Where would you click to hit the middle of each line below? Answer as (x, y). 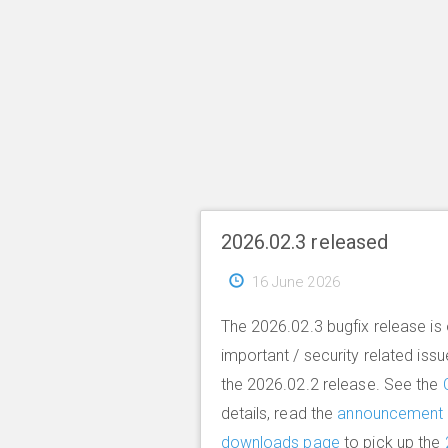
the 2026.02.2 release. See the (331, 384)
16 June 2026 (295, 281)
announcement (390, 413)
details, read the (279, 413)
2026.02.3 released (304, 242)
